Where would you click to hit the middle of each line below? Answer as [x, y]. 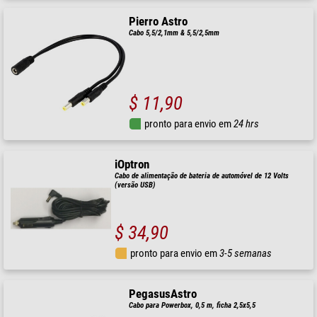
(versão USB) [136, 185]
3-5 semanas [246, 253]
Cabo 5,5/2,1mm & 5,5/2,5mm [174, 33]
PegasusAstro [163, 294]
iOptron [132, 165]
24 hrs [247, 124]
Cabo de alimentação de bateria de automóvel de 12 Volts [202, 176]
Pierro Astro [158, 22]
